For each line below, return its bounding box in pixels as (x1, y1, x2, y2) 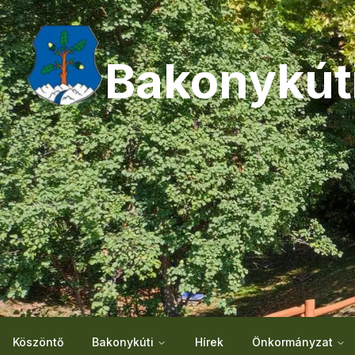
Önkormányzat (252, 335, 333, 349)
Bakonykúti (92, 335, 154, 349)
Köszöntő (13, 335, 63, 349)
